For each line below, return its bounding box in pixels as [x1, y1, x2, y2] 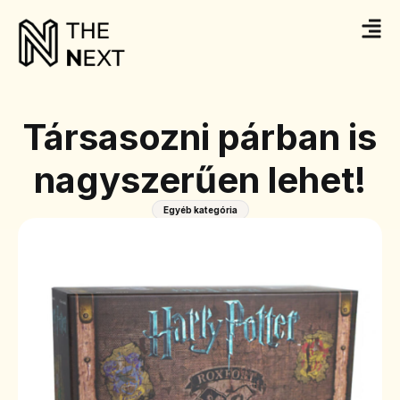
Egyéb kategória [162, 204, 237, 216]
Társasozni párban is [23, 115, 377, 160]
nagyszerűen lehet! [34, 158, 366, 203]
